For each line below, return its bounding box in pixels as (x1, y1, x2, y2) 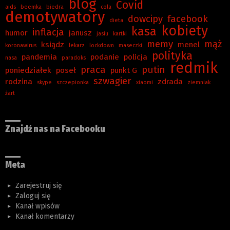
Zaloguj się (15, 191, 51, 201)
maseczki (119, 42, 142, 49)
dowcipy (128, 13, 163, 25)
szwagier (93, 75, 131, 87)
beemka (21, 3, 42, 10)
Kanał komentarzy (15, 212, 74, 221)
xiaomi (136, 79, 153, 86)
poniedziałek (5, 65, 51, 75)
